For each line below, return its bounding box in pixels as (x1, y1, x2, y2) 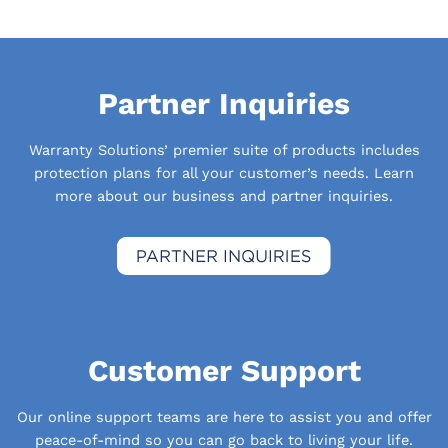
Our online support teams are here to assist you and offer (16, 407, 432, 426)
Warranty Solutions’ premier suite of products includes (28, 140, 420, 159)
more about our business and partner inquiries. (55, 186, 393, 205)
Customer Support (87, 353, 361, 389)
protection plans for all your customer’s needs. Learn (34, 163, 414, 182)
